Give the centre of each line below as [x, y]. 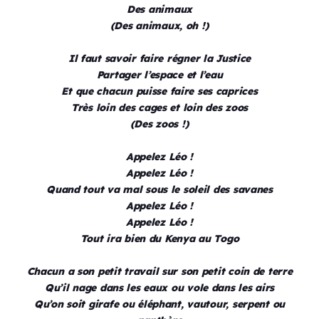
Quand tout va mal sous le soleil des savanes [159, 190]
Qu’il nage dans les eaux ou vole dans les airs [159, 288]
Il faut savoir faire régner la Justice [159, 59]
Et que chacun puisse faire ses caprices [159, 91]
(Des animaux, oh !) [159, 26]
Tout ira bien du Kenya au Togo [159, 239]
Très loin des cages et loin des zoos [159, 108]
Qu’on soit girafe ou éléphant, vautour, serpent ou [159, 304]
